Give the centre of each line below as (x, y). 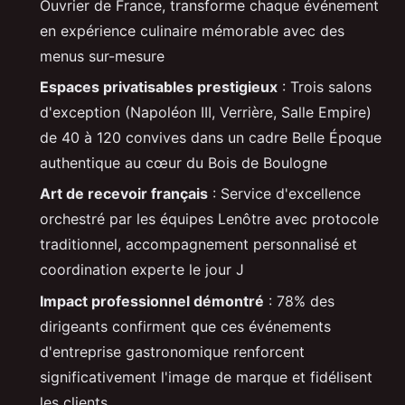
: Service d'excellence (284, 194)
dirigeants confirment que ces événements (185, 326)
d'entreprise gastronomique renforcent (172, 351)
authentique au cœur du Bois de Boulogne (184, 162)
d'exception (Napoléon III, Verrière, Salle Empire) (206, 112)
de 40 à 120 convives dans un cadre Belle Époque (211, 137)
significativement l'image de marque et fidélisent (206, 377)
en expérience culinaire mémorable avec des (192, 30)
